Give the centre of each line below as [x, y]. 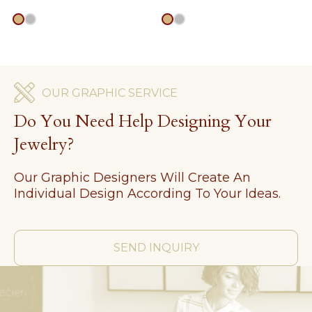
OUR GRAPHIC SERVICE [110, 93]
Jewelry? [44, 144]
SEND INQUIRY [156, 247]
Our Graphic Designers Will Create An [132, 177]
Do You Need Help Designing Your [143, 121]
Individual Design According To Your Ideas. [147, 193]
